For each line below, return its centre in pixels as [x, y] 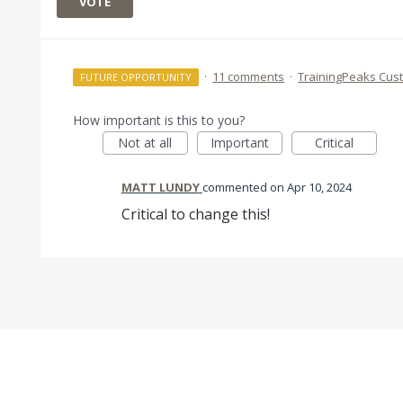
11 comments [249, 76]
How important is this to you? [158, 120]
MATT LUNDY [160, 187]
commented [236, 187]
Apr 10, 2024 [319, 187]
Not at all [145, 143]
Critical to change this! [195, 214]
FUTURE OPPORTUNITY [136, 77]
